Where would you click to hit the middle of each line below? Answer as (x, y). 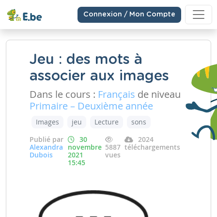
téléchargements (152, 147)
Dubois (41, 155)
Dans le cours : (64, 94)
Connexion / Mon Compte (129, 14)
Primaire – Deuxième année (91, 106)
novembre (85, 147)
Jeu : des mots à (86, 60)
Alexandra (46, 147)
